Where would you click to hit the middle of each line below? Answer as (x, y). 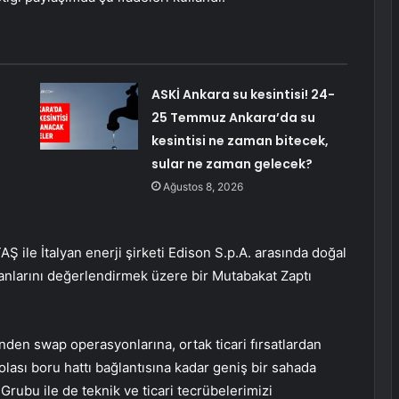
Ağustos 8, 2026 (203, 187)
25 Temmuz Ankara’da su (233, 118)
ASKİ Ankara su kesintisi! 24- (243, 95)
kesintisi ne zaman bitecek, (240, 141)
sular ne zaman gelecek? (232, 164)
